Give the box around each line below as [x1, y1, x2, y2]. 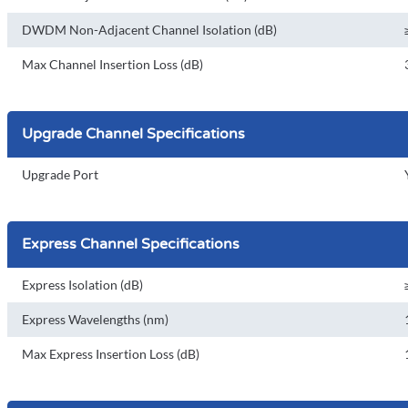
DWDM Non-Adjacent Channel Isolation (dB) [22, 22, 277, 37]
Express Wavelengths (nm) [22, 311, 168, 327]
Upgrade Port [22, 167, 98, 182]
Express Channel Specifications [22, 235, 240, 253]
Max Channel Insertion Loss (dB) [22, 56, 203, 72]
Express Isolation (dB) [22, 277, 143, 292]
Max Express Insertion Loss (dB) [22, 346, 199, 362]
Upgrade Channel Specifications [22, 125, 245, 143]
